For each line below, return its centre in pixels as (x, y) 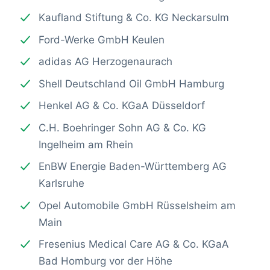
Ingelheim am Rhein (86, 144)
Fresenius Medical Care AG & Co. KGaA (133, 244)
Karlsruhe (61, 184)
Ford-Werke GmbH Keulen (101, 39)
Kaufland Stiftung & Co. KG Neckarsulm (133, 18)
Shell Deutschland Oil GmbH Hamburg (131, 83)
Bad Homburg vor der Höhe (105, 261)
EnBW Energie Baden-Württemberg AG (132, 167)
